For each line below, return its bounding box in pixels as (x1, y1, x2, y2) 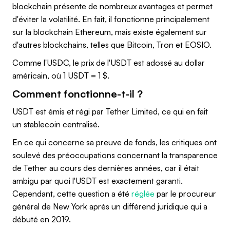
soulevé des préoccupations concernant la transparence (12, 149, 218, 160)
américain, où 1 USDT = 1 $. (12, 70, 109, 81)
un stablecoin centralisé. (12, 119, 100, 129)
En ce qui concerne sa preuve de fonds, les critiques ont (12, 137, 217, 147)
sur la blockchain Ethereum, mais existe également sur (12, 26, 207, 37)
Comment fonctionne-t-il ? (12, 87, 143, 100)
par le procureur (157, 188, 216, 199)
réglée (131, 188, 155, 199)
